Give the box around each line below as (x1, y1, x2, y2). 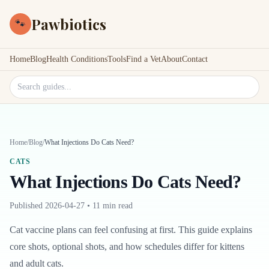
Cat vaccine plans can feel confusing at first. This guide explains (10, 225, 252, 235)
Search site (9, 77, 50, 87)
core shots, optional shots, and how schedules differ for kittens (10, 241, 244, 252)
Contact (182, 55, 208, 64)
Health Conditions (46, 55, 107, 64)
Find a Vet (126, 55, 161, 64)
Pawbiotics (31, 14, 106, 34)
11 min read (92, 201, 133, 210)
